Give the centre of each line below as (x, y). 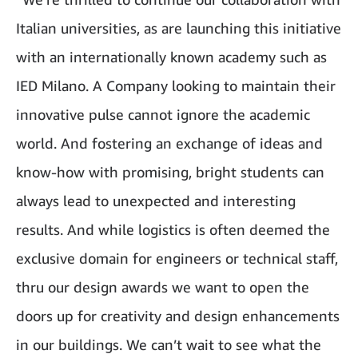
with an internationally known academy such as (171, 57)
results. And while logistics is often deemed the (173, 230)
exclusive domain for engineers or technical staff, (177, 259)
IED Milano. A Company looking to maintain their (176, 86)
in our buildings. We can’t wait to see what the (169, 345)
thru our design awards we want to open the (163, 287)
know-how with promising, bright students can (170, 172)
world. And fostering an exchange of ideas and (169, 143)
